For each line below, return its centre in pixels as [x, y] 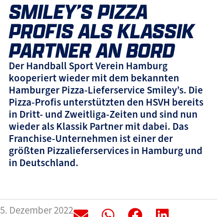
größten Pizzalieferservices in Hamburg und [105, 150]
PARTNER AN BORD [92, 50]
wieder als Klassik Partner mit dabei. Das [98, 126]
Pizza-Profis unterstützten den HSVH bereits [106, 102]
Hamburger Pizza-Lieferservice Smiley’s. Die [106, 90]
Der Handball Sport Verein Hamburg [88, 66]
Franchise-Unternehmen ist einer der [91, 138]
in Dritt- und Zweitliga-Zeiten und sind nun [103, 114]
